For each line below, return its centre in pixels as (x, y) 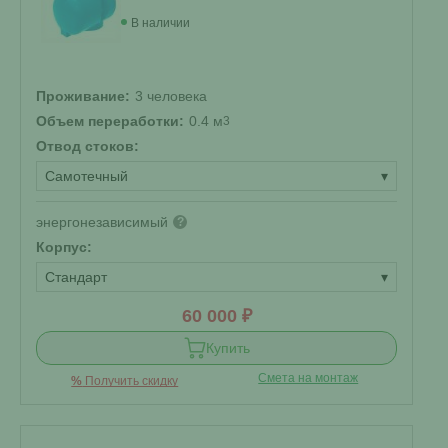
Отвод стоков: (87, 146)
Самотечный (86, 176)
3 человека (171, 96)
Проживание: (83, 96)
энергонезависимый (102, 222)
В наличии (160, 23)
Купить (227, 348)
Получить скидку (130, 381)
